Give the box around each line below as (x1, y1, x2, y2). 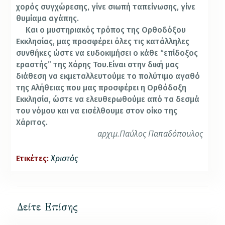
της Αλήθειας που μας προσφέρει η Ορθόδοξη (16, 83, 187, 93)
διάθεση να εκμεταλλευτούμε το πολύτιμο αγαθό (16, 71, 200, 81)
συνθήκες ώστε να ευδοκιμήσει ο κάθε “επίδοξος (16, 48, 198, 58)
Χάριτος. (16, 118, 48, 128)
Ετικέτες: (16, 153, 49, 163)
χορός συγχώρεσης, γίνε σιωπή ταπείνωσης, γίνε (16, 2, 196, 12)
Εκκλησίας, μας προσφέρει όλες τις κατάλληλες (16, 37, 190, 47)
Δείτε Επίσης (17, 201, 78, 214)
